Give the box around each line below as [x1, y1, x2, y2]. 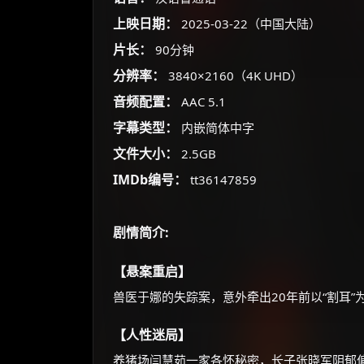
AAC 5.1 [178, 93, 226, 110]
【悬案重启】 [113, 262, 191, 280]
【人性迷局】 [113, 326, 191, 344]
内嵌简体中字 [178, 119, 254, 136]
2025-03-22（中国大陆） [178, 15, 321, 32]
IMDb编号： [113, 171, 187, 188]
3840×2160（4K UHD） [165, 67, 303, 84]
